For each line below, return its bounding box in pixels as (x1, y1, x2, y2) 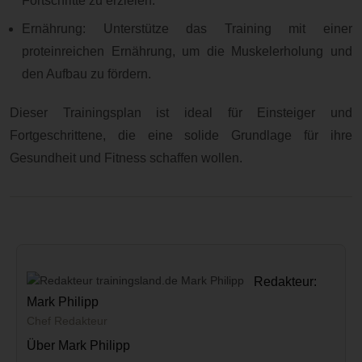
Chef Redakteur (27, 314, 107, 328)
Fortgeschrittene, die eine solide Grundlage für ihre (10, 128, 352, 142)
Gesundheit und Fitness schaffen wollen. (10, 150, 242, 165)
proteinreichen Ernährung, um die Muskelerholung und (22, 44, 352, 59)
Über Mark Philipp (27, 339, 130, 353)
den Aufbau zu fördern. (22, 67, 152, 82)
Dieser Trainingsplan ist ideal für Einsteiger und (10, 105, 352, 120)
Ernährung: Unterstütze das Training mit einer (22, 22, 352, 36)
